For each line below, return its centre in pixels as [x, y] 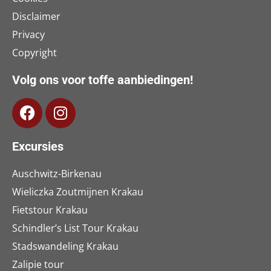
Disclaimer [36, 16]
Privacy [28, 34]
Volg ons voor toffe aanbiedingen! [103, 80]
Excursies [38, 146]
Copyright [34, 52]
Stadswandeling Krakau [65, 246]
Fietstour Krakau [50, 210]
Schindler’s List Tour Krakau [75, 228]
